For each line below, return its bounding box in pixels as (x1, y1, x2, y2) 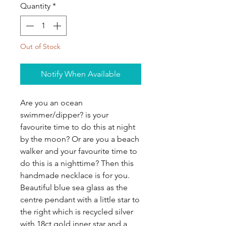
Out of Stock (20, 42, 61, 51)
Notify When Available (41, 69, 121, 79)
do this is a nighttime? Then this (20, 158, 134, 168)
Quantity (20, 1, 50, 11)
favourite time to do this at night (20, 122, 135, 132)
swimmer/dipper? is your (20, 110, 108, 120)
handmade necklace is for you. (20, 171, 130, 180)
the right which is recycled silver (20, 207, 133, 216)
